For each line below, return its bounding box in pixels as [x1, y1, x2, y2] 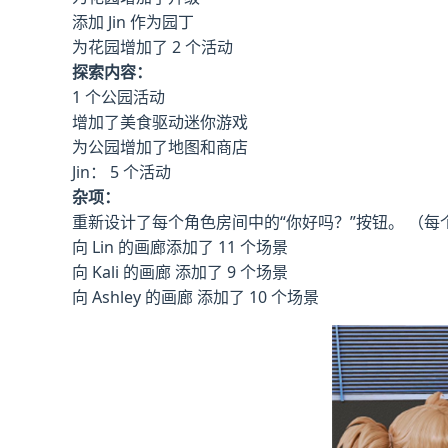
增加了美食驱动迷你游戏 [72, 111, 248, 133]
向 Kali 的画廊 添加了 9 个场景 [72, 261, 288, 283]
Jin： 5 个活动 [72, 161, 171, 183]
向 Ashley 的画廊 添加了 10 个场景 [72, 286, 319, 308]
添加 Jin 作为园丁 [72, 11, 194, 33]
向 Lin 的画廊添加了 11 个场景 [72, 236, 288, 258]
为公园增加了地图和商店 [72, 136, 248, 158]
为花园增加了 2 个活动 [72, 36, 233, 58]
